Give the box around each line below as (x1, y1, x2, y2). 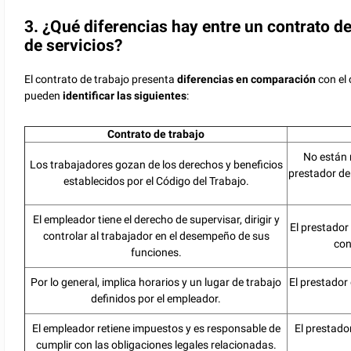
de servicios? (24, 35, 123, 55)
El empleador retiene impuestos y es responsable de (31, 321, 280, 335)
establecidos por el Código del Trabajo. (63, 174, 249, 187)
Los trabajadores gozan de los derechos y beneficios (29, 157, 283, 171)
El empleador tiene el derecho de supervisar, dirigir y (32, 212, 280, 226)
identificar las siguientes (63, 89, 187, 102)
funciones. (130, 245, 182, 259)
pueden (24, 89, 63, 102)
